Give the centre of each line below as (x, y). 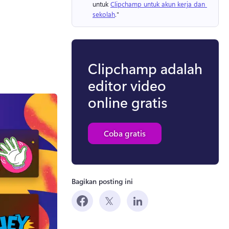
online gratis (128, 102)
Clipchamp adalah (145, 68)
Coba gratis (125, 133)
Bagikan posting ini (102, 181)
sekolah (104, 14)
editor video (127, 85)
